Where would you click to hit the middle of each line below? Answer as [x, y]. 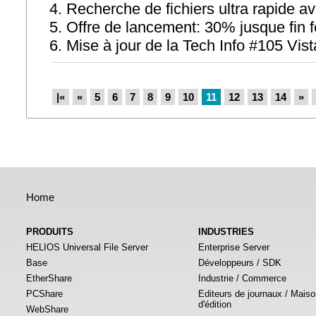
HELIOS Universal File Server [87, 247]
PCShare [44, 294]
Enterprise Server [234, 247]
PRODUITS [50, 232]
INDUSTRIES [226, 232]
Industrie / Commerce [242, 278]
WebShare [47, 309]
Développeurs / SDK [240, 263]
